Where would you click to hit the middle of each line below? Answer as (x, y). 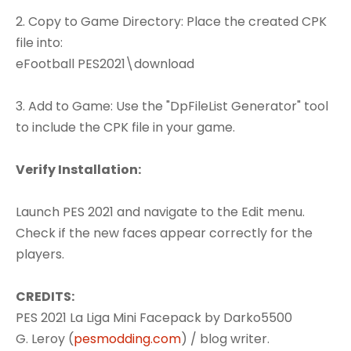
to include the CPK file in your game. (125, 127)
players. (40, 254)
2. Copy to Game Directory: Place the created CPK (171, 21)
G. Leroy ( (45, 338)
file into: (39, 42)
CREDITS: (45, 296)
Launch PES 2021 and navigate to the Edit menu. (160, 212)
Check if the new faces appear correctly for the (164, 233)
